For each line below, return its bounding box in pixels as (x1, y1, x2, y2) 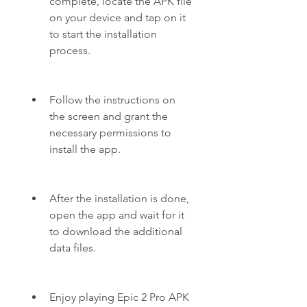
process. (49, 44, 90, 57)
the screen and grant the (49, 110, 168, 123)
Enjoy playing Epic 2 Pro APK (49, 291, 189, 304)
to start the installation (49, 27, 157, 40)
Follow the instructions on (49, 93, 175, 106)
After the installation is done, (49, 192, 189, 205)
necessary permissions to (49, 126, 171, 139)
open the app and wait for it (49, 208, 184, 221)
